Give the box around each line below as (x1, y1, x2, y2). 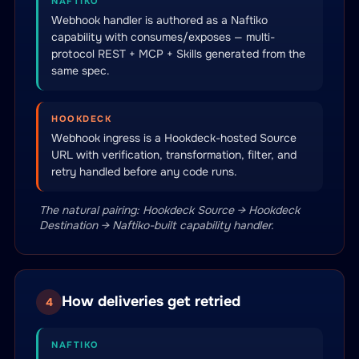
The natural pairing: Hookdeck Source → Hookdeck (39, 203, 300, 217)
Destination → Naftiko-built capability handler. (39, 218, 274, 232)
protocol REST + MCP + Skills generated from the (51, 46, 305, 61)
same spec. (51, 63, 110, 78)
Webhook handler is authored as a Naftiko (51, 13, 268, 27)
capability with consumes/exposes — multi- (51, 30, 275, 44)
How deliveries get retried (62, 292, 240, 310)
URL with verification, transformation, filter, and (51, 147, 296, 162)
